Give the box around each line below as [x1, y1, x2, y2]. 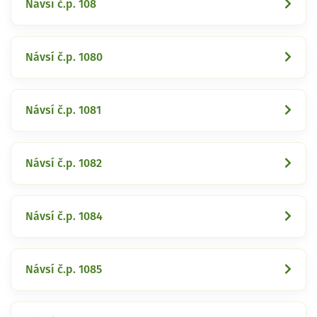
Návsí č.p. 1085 [25, 263, 102, 275]
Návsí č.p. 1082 [25, 157, 102, 169]
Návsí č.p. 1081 [25, 104, 101, 116]
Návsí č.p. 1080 [25, 51, 103, 63]
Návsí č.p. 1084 [25, 210, 103, 222]
